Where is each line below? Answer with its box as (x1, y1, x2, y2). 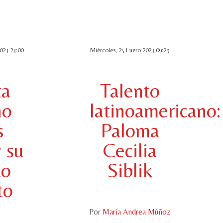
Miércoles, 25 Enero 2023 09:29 (90, 46, 169, 54)
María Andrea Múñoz (103, 207, 170, 217)
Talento (100, 79, 160, 102)
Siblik (107, 158, 153, 182)
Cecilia (103, 138, 157, 162)
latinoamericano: (90, 99, 221, 122)
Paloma (100, 118, 159, 142)
